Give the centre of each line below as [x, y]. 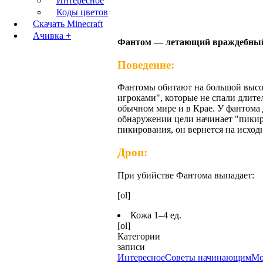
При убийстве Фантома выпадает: [186, 175]
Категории [139, 236]
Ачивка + [52, 36]
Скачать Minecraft [68, 24]
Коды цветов [82, 12]
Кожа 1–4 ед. [156, 215]
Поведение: [146, 65]
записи [131, 247]
